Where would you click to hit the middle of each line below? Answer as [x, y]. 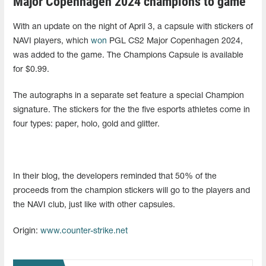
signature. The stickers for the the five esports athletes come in [132, 110]
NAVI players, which [52, 41]
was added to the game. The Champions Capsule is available [128, 55]
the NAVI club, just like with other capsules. [94, 205]
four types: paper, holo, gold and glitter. [86, 124]
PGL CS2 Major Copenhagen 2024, [175, 41]
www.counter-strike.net [84, 231]
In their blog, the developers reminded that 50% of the [115, 176]
